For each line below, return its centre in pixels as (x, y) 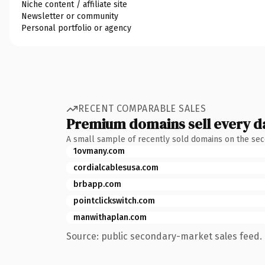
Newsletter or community (70, 16)
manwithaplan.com (110, 217)
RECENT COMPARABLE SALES (142, 109)
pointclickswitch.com (114, 201)
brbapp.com (97, 184)
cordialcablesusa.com (116, 167)
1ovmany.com (99, 151)
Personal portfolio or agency (76, 28)
